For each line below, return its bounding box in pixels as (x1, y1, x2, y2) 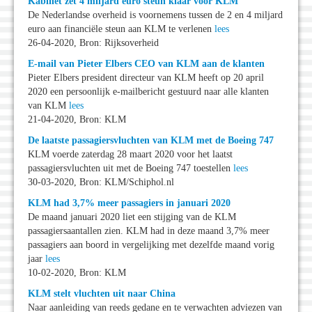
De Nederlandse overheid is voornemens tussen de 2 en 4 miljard (28, 10, 283, 21)
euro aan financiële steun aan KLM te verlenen (28, 24, 214, 35)
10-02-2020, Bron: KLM (28, 267, 126, 279)
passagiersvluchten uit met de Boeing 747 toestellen (28, 163, 233, 174)
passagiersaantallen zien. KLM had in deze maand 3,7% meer (28, 226, 270, 237)
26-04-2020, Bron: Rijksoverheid (28, 38, 159, 49)
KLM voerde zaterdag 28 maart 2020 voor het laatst (28, 149, 233, 160)
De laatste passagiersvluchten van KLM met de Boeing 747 (28, 135, 274, 146)
